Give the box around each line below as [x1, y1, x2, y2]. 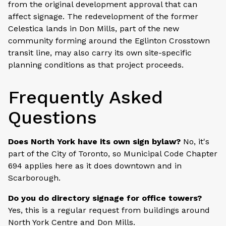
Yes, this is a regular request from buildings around [8, 205, 210, 215]
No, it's [181, 136, 209, 146]
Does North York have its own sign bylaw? [8, 136, 181, 146]
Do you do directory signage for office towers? [8, 193, 202, 203]
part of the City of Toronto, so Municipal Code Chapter [8, 148, 217, 158]
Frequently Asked [8, 86, 163, 108]
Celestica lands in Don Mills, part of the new [8, 23, 179, 33]
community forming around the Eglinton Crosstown [8, 35, 210, 45]
